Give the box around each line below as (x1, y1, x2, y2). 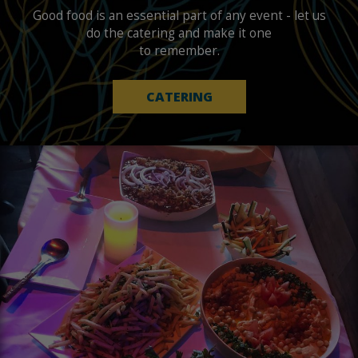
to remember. (138, 42, 220, 59)
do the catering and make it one (86, 25, 272, 42)
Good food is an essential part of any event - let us (32, 7, 326, 24)
